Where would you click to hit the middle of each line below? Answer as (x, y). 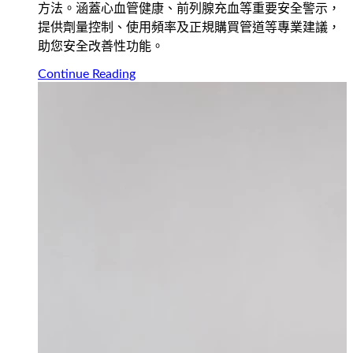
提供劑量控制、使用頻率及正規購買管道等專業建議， (189, 28)
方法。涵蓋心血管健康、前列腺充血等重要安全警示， (189, 9)
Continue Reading (87, 74)
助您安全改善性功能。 (101, 47)
